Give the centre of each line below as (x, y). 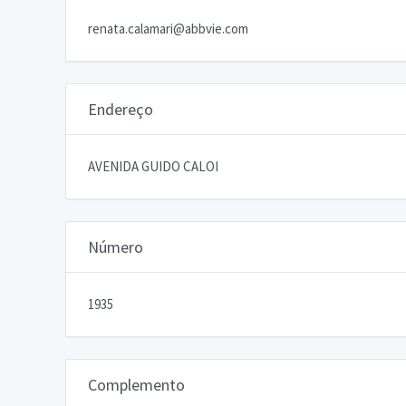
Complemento (136, 384)
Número (116, 246)
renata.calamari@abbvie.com (168, 28)
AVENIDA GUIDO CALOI (153, 166)
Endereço (121, 109)
